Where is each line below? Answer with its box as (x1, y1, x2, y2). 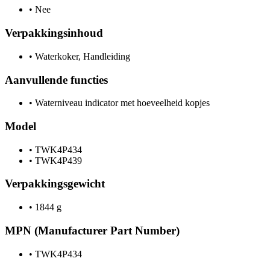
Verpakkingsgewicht (5, 177, 105, 190)
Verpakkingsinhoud (5, 27, 103, 40)
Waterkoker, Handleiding (33, 51, 130, 61)
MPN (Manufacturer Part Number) (5, 224, 180, 237)
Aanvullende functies (5, 73, 108, 86)
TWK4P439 (33, 155, 82, 166)
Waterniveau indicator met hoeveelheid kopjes (33, 98, 210, 108)
